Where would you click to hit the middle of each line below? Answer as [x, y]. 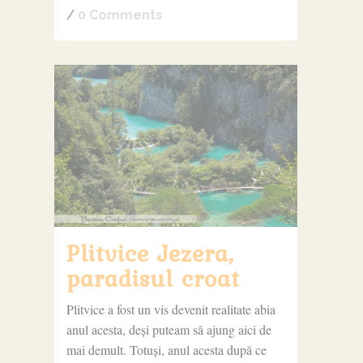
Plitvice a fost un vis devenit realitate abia [171, 309]
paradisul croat [153, 278]
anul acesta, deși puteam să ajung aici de [169, 329]
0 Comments [120, 15]
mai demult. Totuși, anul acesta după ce [166, 349]
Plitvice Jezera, [150, 252]
